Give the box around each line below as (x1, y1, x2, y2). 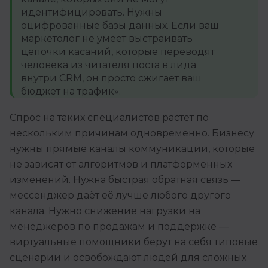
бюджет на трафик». (21, 86, 121, 98)
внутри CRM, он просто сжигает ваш (21, 72, 202, 84)
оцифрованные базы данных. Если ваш (21, 20, 219, 32)
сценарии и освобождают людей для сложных (10, 252, 246, 264)
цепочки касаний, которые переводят (21, 46, 215, 58)
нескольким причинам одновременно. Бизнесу (10, 127, 254, 139)
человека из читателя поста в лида (21, 59, 196, 71)
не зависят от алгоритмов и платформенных (10, 159, 232, 170)
